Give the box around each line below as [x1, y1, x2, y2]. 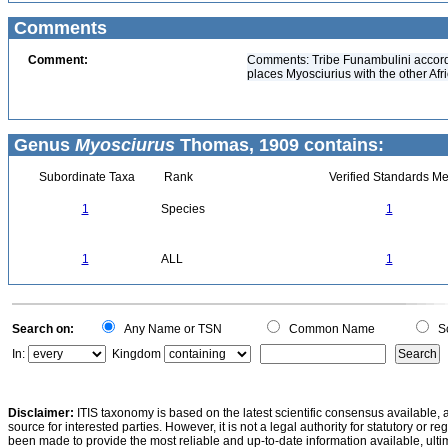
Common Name [283, 322, 375, 336]
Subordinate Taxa [35, 170, 135, 184]
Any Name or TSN [118, 322, 222, 336]
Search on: [12, 322, 74, 336]
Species [161, 202, 205, 216]
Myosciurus [75, 135, 175, 155]
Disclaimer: [8, 406, 74, 420]
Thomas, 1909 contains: [175, 135, 384, 155]
